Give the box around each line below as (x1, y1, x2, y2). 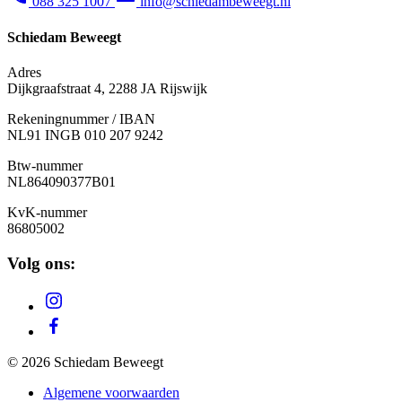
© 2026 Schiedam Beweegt (7, 354, 163, 371)
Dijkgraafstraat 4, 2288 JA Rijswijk (7, 80, 207, 96)
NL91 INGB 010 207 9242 (7, 127, 163, 143)
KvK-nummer (7, 204, 87, 220)
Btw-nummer (7, 157, 83, 173)
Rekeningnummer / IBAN (7, 110, 155, 127)
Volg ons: (7, 253, 75, 273)
